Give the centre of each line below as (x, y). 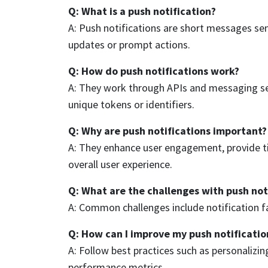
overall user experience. (120, 164)
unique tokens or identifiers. (131, 104)
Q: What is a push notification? (142, 11)
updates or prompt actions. (129, 44)
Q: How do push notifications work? (154, 71)
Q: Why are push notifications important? (167, 130)
